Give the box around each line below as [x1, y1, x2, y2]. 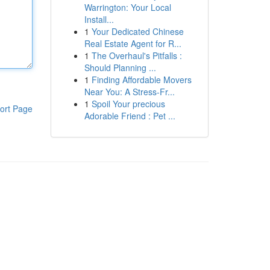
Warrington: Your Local [84, 1, 171, 13]
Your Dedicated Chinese [91, 25, 184, 37]
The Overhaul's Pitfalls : [91, 49, 182, 61]
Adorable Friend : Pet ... [84, 110, 175, 122]
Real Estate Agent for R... [84, 37, 181, 49]
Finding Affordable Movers [91, 74, 192, 86]
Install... [84, 13, 114, 25]
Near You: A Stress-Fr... [84, 86, 175, 98]
